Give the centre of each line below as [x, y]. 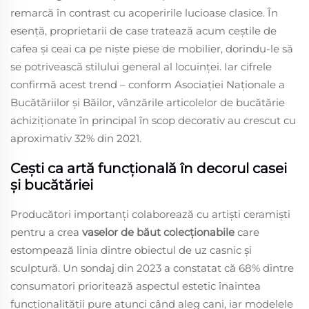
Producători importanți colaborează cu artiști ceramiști [150, 214]
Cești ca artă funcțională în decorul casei [149, 168]
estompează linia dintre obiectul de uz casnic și [131, 250]
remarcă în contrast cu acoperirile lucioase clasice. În [144, 12]
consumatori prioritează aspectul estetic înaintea [136, 286]
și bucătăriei [52, 185]
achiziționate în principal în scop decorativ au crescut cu [153, 120]
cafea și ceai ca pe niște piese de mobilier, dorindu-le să [152, 48]
